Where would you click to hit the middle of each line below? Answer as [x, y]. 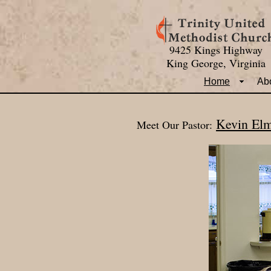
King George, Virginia [216, 63]
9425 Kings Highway [216, 50]
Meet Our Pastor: [175, 125]
